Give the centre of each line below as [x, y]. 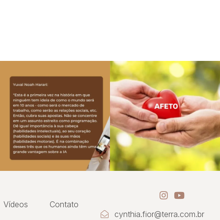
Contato [64, 204]
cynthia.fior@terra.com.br [159, 214]
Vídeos [16, 204]
